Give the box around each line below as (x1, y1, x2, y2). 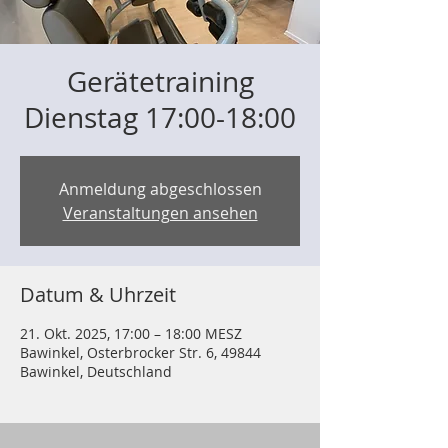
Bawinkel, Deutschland (20, 362, 172, 381)
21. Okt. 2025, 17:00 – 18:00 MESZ (20, 324, 242, 343)
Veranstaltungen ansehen (62, 202, 258, 224)
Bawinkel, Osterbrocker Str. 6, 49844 (20, 343, 261, 362)
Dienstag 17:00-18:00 (24, 99, 296, 136)
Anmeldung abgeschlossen (58, 178, 262, 200)
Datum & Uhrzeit (20, 281, 176, 308)
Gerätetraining (66, 63, 254, 100)
